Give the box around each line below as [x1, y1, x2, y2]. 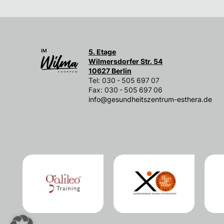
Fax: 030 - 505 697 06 [88, 85, 162, 94]
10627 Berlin [88, 66, 131, 75]
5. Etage [88, 47, 116, 56]
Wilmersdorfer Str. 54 [88, 57, 162, 65]
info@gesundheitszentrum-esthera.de [88, 95, 212, 103]
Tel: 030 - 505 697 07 [88, 76, 159, 84]
